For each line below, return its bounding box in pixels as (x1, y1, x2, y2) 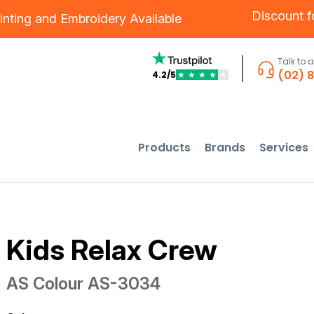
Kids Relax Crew (6, 233, 217, 267)
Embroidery (60, 11, 126, 26)
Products (138, 139, 191, 156)
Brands (205, 139, 246, 156)
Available (126, 11, 182, 26)
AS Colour (6, 273, 83, 294)
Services (259, 139, 309, 156)
